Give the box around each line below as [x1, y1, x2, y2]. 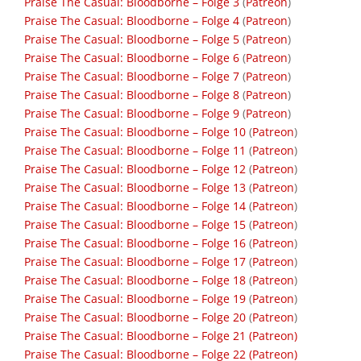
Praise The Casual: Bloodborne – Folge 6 [24, 50, 239, 65]
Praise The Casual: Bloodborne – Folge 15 [24, 217, 246, 232]
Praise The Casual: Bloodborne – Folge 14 [24, 198, 246, 214]
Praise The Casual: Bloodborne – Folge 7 [24, 68, 239, 84]
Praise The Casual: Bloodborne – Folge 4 [24, 13, 239, 28]
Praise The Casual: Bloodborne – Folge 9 [24, 106, 239, 121]
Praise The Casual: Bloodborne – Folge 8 [24, 87, 239, 102]
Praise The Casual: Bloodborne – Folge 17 [24, 254, 246, 269]
